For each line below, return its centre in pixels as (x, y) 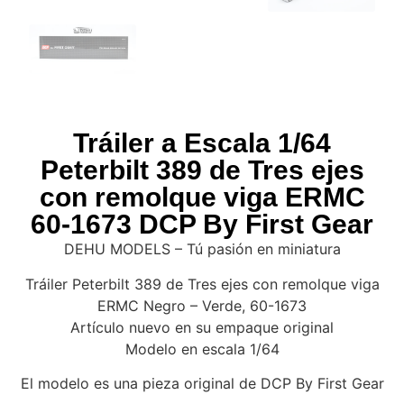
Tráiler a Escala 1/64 (202, 143)
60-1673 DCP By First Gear (202, 225)
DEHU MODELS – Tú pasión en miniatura (202, 249)
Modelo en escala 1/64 (202, 349)
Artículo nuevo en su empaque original (202, 327)
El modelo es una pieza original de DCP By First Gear (202, 384)
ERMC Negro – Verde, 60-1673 (202, 305)
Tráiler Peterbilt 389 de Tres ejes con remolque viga (202, 284)
